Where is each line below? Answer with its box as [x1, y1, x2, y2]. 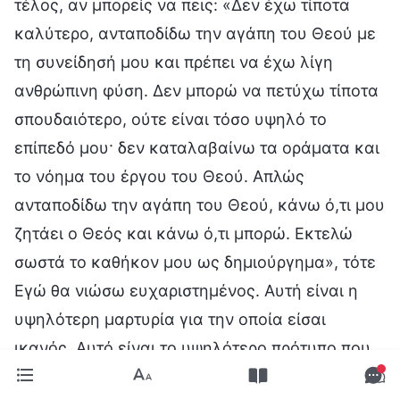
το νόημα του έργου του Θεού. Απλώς [14, 166, 304, 186]
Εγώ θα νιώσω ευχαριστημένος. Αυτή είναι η [14, 280, 358, 300]
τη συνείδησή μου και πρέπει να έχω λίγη [14, 52, 333, 71]
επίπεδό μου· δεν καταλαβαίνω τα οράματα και [14, 137, 379, 157]
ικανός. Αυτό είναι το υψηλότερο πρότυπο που [14, 337, 371, 357]
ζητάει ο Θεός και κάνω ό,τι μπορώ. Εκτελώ [14, 223, 353, 243]
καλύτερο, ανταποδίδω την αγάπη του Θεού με [14, 23, 376, 43]
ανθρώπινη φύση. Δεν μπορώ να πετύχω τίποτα [14, 80, 379, 100]
